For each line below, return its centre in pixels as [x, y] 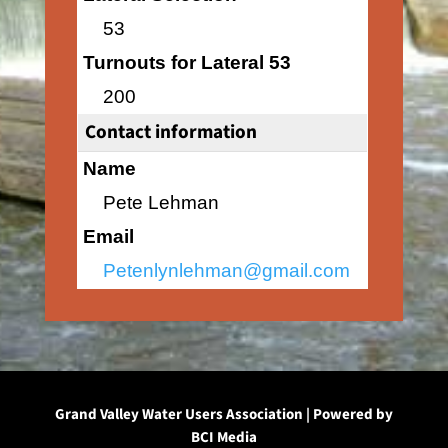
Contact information [170, 132]
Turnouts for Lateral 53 [186, 62]
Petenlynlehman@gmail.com [226, 270]
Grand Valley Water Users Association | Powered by [223, 414]
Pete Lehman [160, 202]
